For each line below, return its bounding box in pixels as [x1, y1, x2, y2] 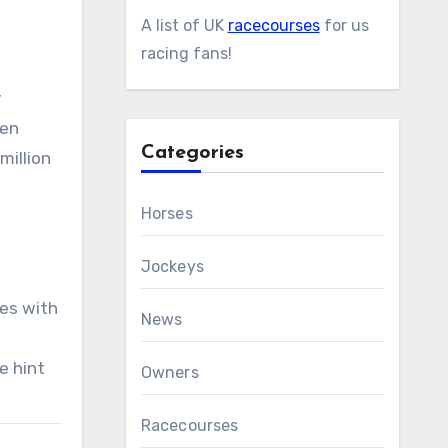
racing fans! [140, 44, 232, 63]
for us [319, 16, 369, 35]
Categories [140, 143, 244, 163]
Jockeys [140, 257, 204, 276]
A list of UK [140, 16, 228, 35]
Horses [140, 204, 193, 223]
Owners [140, 363, 199, 382]
